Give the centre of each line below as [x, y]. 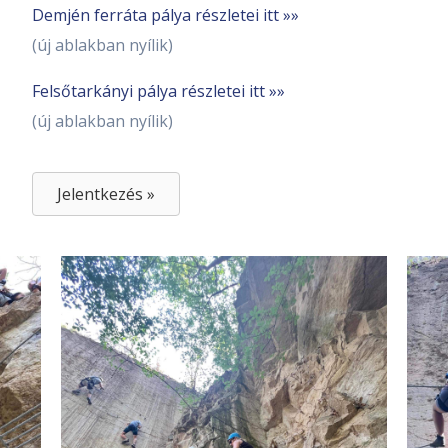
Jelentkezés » [106, 194]
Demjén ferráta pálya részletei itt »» [165, 15]
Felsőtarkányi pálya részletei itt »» [158, 91]
